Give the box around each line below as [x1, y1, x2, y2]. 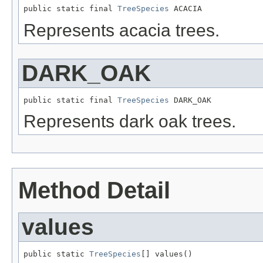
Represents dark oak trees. [23, 112, 236, 131]
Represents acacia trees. [23, 20, 220, 40]
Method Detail [18, 177, 170, 204]
